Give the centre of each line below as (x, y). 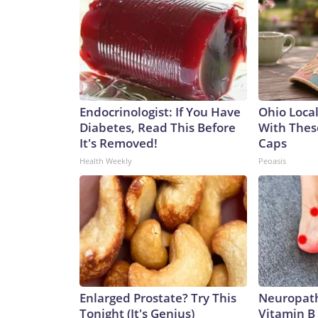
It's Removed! (119, 143)
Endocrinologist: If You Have (160, 112)
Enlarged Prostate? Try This (158, 298)
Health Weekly (106, 161)
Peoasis (272, 161)
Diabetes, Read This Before (158, 128)
